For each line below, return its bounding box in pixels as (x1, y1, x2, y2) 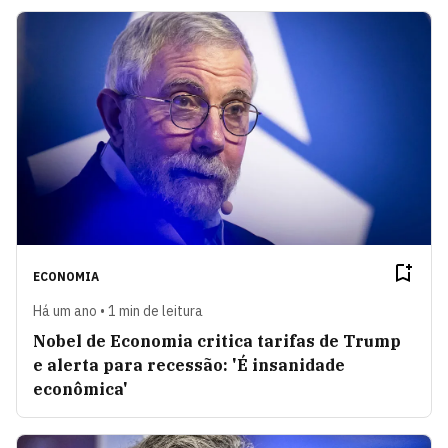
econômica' (33, 378, 128, 399)
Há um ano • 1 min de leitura (33, 301, 203, 320)
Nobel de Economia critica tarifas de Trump (33, 330, 401, 351)
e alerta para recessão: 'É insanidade (33, 354, 345, 375)
